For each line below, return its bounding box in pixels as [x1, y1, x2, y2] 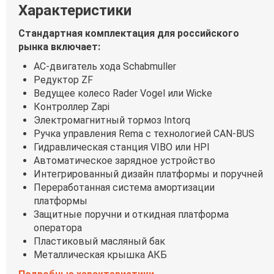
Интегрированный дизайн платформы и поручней [34, 168, 263, 180]
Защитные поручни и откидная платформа [34, 209, 229, 220]
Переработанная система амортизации [34, 182, 215, 193]
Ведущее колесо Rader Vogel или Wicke [34, 87, 212, 99]
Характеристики [18, 2, 131, 19]
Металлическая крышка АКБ [34, 249, 167, 261]
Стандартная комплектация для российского [18, 28, 239, 39]
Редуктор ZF [34, 74, 93, 86]
